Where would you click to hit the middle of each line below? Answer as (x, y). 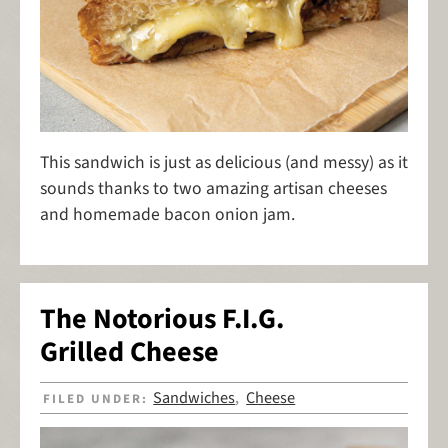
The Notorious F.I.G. (162, 318)
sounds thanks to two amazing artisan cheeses (213, 188)
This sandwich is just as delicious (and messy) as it (224, 162)
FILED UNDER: (98, 399)
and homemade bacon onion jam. (167, 214)
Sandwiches (194, 398)
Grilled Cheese (129, 351)
